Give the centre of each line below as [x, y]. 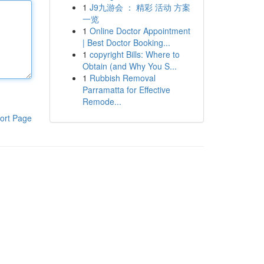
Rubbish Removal [122, 78]
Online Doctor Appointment [140, 31]
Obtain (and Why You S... [129, 66]
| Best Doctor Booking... [126, 42]
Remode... [102, 101]
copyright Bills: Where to [134, 54]
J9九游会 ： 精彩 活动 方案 [140, 7]
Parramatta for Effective [126, 90]
